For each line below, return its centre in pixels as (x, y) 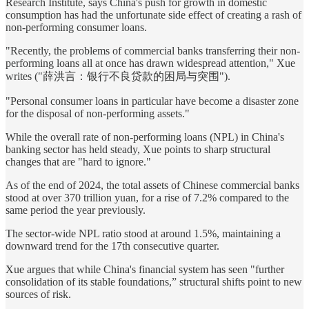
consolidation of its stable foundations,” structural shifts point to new (154, 282)
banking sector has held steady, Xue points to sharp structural (138, 150)
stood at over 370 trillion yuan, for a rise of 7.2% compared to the (147, 198)
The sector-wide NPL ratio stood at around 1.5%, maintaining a (143, 234)
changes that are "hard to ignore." (78, 162)
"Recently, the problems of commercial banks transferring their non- (153, 51)
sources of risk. (38, 295)
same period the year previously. (76, 210)
